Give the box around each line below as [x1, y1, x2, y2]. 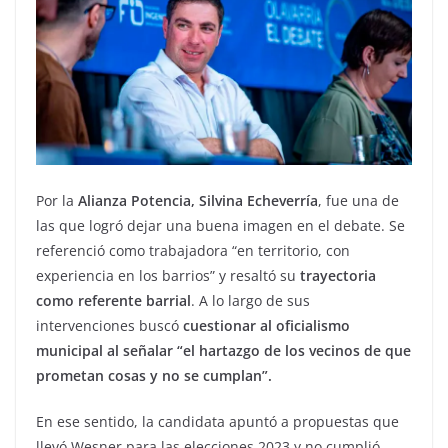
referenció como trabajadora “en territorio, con [36, 240, 350, 260]
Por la [36, 190, 78, 210]
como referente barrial [36, 290, 191, 310]
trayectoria [300, 265, 376, 285]
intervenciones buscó [36, 315, 183, 335]
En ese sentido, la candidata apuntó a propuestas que [36, 411, 399, 431]
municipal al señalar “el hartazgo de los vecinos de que [36, 340, 411, 360]
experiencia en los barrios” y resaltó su [36, 265, 300, 285]
